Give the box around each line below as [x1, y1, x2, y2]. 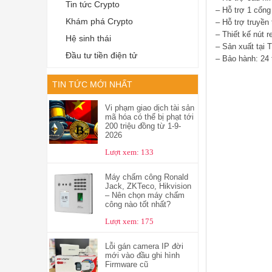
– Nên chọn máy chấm [104, 191, 185, 200]
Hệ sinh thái [66, 34, 111, 43]
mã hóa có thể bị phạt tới [104, 112, 194, 121]
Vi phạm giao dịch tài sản [104, 103, 194, 112]
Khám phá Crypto [66, 17, 133, 26]
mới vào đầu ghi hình [104, 251, 180, 260]
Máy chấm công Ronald [104, 172, 188, 182]
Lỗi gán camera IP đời [104, 242, 183, 251]
